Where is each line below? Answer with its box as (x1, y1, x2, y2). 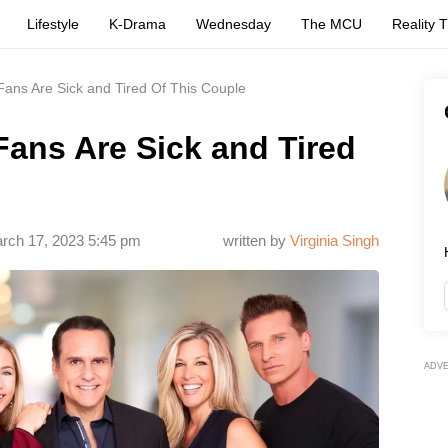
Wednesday (196, 16, 272, 32)
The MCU (301, 16, 363, 32)
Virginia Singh (290, 232, 379, 249)
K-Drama (109, 16, 167, 32)
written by (223, 232, 290, 249)
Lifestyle (27, 16, 80, 32)
